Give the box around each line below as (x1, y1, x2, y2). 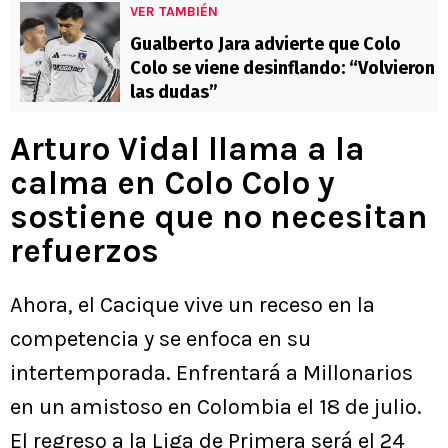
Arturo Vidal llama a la (10, 130, 365, 169)
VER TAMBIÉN (130, 3, 218, 21)
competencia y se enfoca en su (10, 326, 311, 353)
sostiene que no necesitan (10, 198, 428, 237)
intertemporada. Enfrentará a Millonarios (10, 360, 413, 387)
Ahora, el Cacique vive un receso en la (10, 292, 375, 319)
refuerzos (10, 232, 159, 271)
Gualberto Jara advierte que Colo (130, 33, 401, 56)
